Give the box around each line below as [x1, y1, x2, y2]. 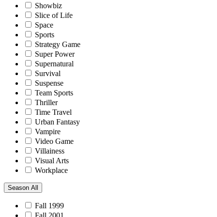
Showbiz [35, 1, 62, 10]
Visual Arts [35, 156, 69, 165]
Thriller [35, 98, 58, 107]
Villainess [35, 146, 64, 155]
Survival [35, 69, 61, 77]
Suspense [35, 78, 63, 87]
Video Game [35, 137, 74, 145]
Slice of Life [35, 11, 73, 19]
